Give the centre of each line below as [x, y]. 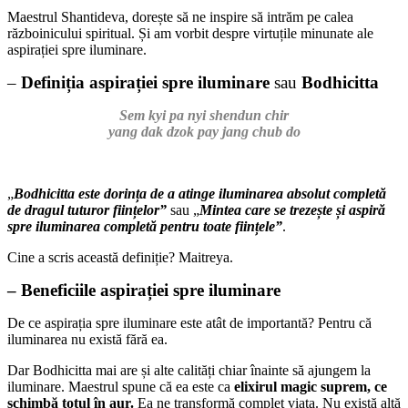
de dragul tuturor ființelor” [87, 209]
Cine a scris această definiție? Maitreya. [120, 257]
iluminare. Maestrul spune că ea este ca [121, 386]
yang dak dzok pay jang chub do [204, 131]
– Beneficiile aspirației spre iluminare [144, 290]
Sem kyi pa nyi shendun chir [204, 115]
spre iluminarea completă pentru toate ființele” [145, 226]
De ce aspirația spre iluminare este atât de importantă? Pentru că [189, 322]
